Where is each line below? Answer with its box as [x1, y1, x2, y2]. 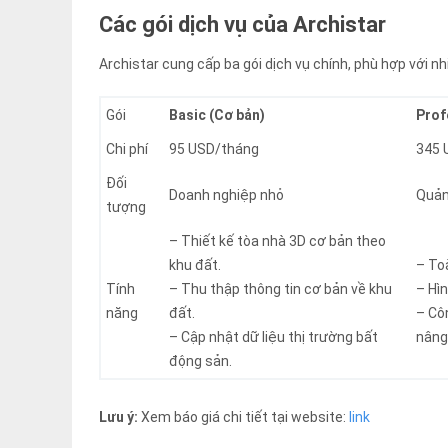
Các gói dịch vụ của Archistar [99, 12, 386, 38]
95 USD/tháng [169, 141, 259, 158]
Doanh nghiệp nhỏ [169, 187, 284, 204]
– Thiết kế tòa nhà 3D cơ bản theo [169, 233, 386, 250]
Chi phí [106, 141, 148, 158]
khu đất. [169, 257, 221, 274]
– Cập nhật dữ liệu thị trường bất [169, 329, 378, 346]
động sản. [169, 353, 232, 370]
